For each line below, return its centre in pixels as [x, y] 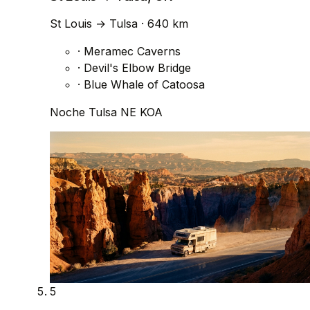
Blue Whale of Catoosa [143, 85]
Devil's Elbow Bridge [136, 68]
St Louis [73, 24]
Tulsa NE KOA [126, 112]
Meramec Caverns [130, 52]
